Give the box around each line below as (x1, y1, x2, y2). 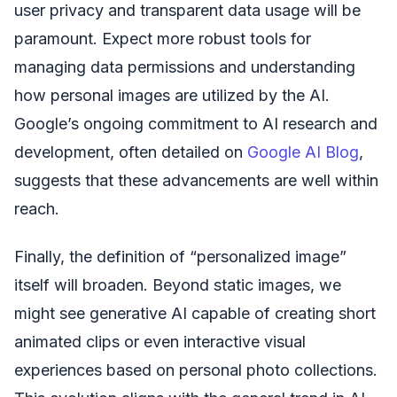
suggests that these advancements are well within (14, 170, 378, 190)
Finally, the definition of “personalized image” (14, 247, 346, 267)
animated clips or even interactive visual (14, 332, 306, 352)
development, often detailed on (14, 142, 247, 161)
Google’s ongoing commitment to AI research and (14, 113, 378, 133)
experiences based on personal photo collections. (14, 361, 378, 380)
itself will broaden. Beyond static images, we (14, 276, 341, 295)
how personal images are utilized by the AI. (14, 85, 330, 105)
